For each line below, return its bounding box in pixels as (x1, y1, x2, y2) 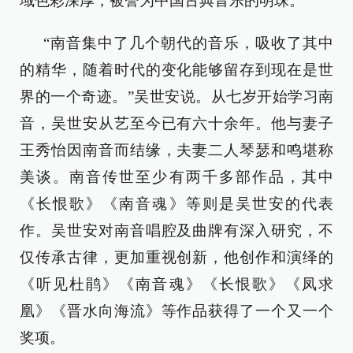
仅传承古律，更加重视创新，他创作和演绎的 (20, 249, 333, 266)
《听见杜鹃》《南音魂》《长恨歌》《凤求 (20, 276, 333, 292)
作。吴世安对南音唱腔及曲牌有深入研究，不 (20, 222, 333, 239)
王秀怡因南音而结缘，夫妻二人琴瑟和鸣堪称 (20, 142, 333, 158)
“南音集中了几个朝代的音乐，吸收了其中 (43, 35, 333, 51)
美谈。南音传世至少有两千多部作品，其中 (20, 169, 333, 185)
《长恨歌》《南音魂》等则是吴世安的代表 (20, 195, 333, 212)
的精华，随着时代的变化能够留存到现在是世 (20, 61, 333, 78)
